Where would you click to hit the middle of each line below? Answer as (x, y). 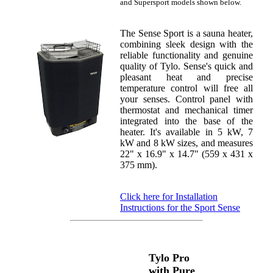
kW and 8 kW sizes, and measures (186, 143)
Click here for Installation (169, 196)
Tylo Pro (169, 257)
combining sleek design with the (186, 44)
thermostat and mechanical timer (186, 110)
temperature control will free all (186, 88)
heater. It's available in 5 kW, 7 (186, 132)
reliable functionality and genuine (186, 55)
